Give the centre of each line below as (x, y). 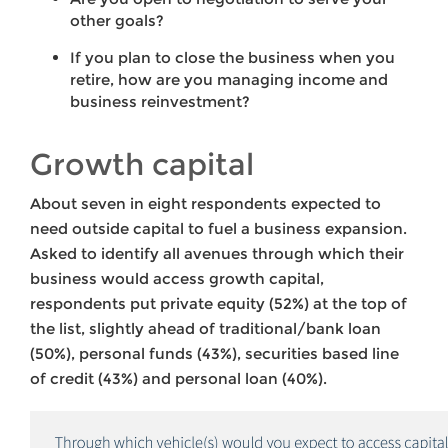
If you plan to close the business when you (232, 57)
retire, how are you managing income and (229, 79)
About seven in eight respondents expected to (205, 203)
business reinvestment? (160, 101)
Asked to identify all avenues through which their (217, 253)
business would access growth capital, (177, 278)
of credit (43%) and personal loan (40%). (178, 378)
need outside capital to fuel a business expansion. (218, 228)
